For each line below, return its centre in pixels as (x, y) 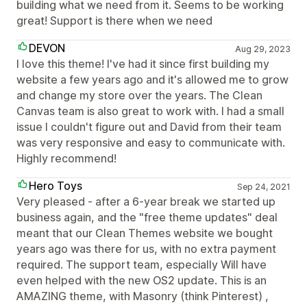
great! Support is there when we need (114, 20)
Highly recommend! (66, 158)
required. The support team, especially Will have (142, 264)
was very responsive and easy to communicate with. (151, 142)
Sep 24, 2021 (263, 186)
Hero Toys (56, 185)
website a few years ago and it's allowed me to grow (152, 79)
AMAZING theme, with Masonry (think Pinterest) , (143, 296)
